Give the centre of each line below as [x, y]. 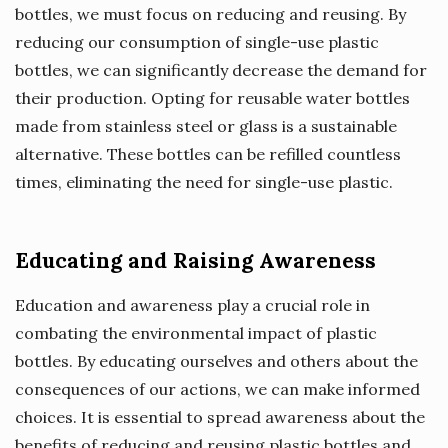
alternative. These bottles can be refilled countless [208, 153]
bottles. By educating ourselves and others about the [216, 360]
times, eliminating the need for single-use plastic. [204, 181]
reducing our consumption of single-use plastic [197, 41]
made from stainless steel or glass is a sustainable [206, 125]
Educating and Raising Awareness [195, 260]
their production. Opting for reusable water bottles [212, 97]
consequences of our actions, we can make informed [217, 388]
